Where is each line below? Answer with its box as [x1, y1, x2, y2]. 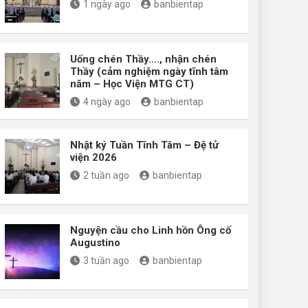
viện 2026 [70, 151, 117, 164]
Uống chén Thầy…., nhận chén [70, 52, 217, 65]
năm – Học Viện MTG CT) [70, 77, 194, 90]
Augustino [70, 236, 120, 249]
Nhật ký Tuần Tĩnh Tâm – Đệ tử [70, 138, 219, 151]
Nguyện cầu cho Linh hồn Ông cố [70, 223, 231, 236]
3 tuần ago [83, 254, 129, 266]
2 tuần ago [83, 169, 129, 181]
